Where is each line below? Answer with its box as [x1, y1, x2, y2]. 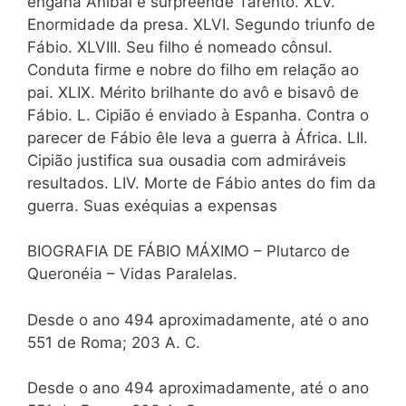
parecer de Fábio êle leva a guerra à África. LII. [27, 128, 368, 147]
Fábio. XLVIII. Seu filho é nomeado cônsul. [27, 37, 333, 56]
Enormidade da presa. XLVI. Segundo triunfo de [27, 14, 375, 34]
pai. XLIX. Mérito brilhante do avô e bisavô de [27, 82, 359, 101]
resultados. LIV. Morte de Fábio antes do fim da [27, 173, 376, 192]
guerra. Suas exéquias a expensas [27, 196, 277, 215]
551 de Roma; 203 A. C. [27, 333, 200, 352]
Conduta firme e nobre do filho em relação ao [27, 60, 359, 79]
